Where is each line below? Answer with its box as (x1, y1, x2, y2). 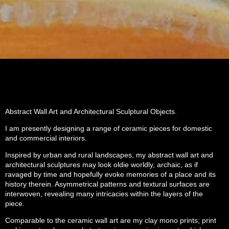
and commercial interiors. (5, 134, 87, 143)
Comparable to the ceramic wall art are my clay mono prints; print (5, 216, 216, 225)
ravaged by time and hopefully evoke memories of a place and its (5, 170, 216, 179)
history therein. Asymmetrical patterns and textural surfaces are (5, 180, 210, 189)
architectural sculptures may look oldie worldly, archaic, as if (5, 161, 198, 169)
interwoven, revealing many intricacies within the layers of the (5, 190, 203, 198)
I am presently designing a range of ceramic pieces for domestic (5, 124, 212, 133)
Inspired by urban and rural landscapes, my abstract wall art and (5, 151, 213, 159)
